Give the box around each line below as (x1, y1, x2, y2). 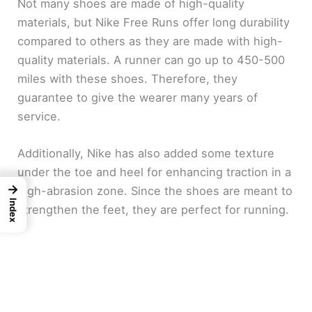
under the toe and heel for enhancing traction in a (17, 165, 292, 180)
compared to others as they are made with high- (17, 33, 283, 48)
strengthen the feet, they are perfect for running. (17, 203, 293, 217)
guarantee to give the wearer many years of (17, 90, 258, 104)
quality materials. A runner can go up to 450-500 (17, 52, 286, 67)
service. (17, 109, 61, 123)
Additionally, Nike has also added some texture (17, 146, 275, 161)
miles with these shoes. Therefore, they (17, 71, 238, 86)
